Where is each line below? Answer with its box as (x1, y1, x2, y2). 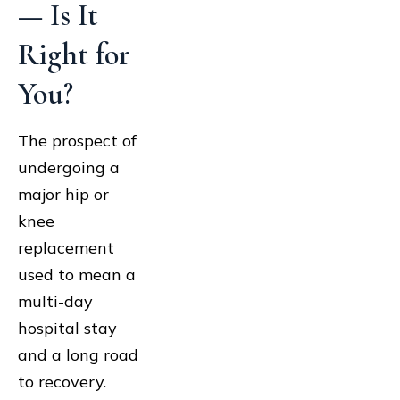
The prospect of (18, 130, 137, 152)
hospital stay (18, 318, 117, 339)
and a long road (18, 345, 138, 366)
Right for (18, 37, 130, 74)
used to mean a (18, 264, 136, 286)
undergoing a (18, 157, 120, 179)
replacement (18, 237, 114, 259)
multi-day (18, 291, 93, 312)
